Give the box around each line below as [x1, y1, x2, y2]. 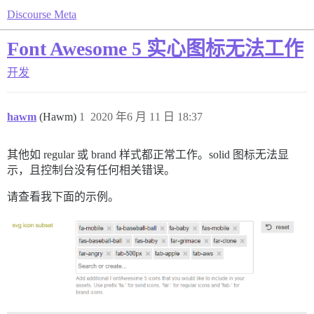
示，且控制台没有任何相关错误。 [7, 164, 175, 176]
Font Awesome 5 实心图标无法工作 [7, 38, 303, 60]
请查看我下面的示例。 [7, 191, 119, 203]
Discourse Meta [7, 8, 76, 20]
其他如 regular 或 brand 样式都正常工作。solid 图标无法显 [7, 149, 289, 161]
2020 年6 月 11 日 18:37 [90, 111, 203, 123]
